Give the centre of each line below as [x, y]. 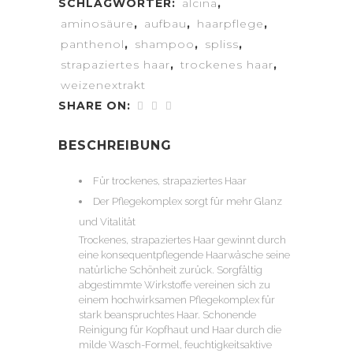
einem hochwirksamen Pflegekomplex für [177, 300]
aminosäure [97, 24]
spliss [222, 44]
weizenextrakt [103, 85]
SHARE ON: [95, 106]
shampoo [165, 44]
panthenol [93, 44]
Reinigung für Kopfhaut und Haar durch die [180, 330]
